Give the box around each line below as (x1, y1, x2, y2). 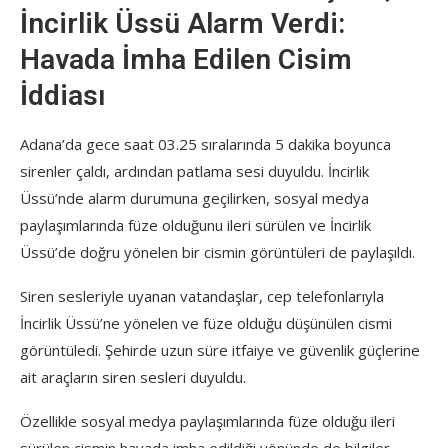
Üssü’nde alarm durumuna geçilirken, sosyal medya (20, 188, 369, 208)
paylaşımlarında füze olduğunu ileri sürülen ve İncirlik (20, 215, 371, 235)
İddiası (20, 79, 106, 112)
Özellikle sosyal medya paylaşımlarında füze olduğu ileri (20, 411, 395, 431)
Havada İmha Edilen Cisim (20, 43, 352, 76)
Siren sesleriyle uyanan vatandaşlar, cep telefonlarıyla (20, 286, 384, 306)
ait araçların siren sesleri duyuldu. (20, 367, 246, 387)
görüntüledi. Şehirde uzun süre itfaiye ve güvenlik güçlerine (20, 340, 420, 360)
